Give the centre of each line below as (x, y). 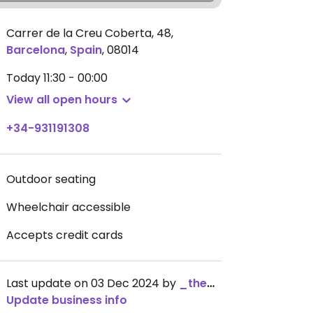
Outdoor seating (51, 179)
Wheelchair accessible (68, 207)
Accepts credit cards (65, 235)
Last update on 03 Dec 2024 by (93, 283)
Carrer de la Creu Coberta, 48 (89, 33)
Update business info (67, 300)
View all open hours (62, 100)
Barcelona (36, 50)
